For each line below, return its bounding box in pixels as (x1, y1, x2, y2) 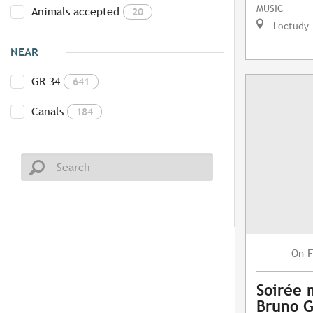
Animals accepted (31, 5, 119, 19)
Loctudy (270, 20, 309, 32)
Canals (31, 105, 64, 119)
